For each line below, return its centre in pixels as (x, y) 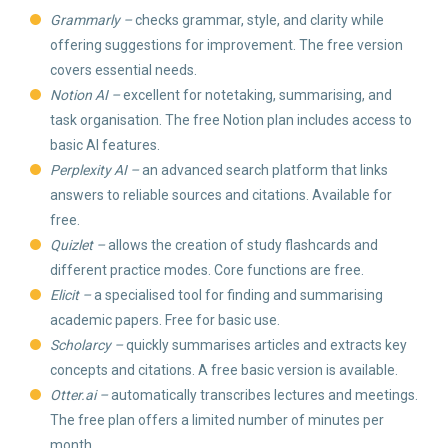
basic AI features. (105, 145)
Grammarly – (92, 20)
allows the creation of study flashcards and (243, 245)
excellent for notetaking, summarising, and (257, 95)
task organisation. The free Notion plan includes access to (231, 120)
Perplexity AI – (96, 170)
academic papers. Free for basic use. (165, 320)
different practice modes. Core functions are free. (207, 270)
